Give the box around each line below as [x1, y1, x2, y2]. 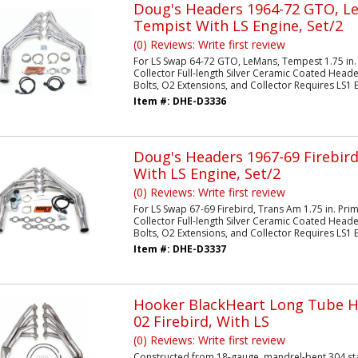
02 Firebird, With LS [133, 312, 269, 331]
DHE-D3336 [172, 94, 226, 108]
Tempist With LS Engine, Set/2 [133, 16, 343, 35]
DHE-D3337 [172, 242, 226, 256]
